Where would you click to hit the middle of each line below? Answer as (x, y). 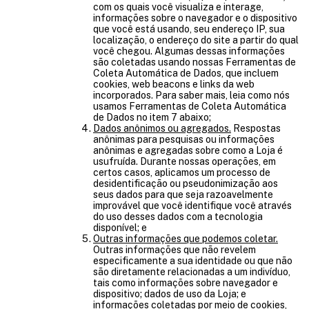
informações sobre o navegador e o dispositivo (195, 18)
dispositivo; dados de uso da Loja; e (170, 294)
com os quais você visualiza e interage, (178, 7)
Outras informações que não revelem (175, 250)
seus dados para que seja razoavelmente (183, 195)
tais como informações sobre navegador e (186, 283)
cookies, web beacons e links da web (174, 84)
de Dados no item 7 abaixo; (152, 117)
